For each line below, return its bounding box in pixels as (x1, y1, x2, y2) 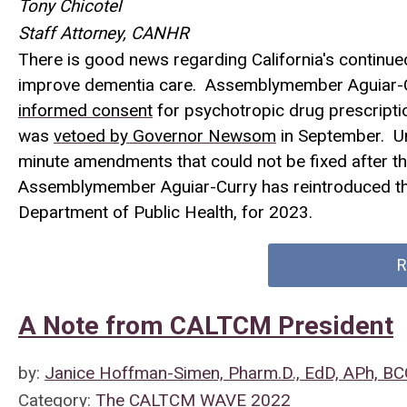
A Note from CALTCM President (18, 311, 393, 341)
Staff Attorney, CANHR (18, 23, 189, 44)
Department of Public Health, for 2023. (18, 202, 317, 223)
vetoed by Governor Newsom (54, 125, 276, 146)
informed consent (18, 100, 153, 121)
